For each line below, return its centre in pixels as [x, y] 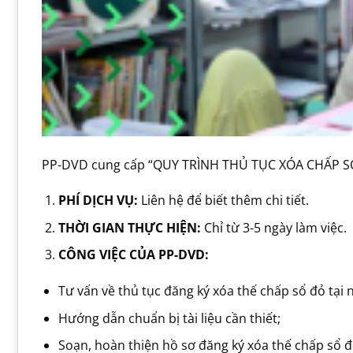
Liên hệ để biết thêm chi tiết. [225, 201]
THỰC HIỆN [162, 227]
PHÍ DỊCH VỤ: [99, 201]
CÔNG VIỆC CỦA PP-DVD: [133, 255]
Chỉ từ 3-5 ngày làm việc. [275, 227]
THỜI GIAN [93, 227]
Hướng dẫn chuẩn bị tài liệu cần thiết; [169, 318]
